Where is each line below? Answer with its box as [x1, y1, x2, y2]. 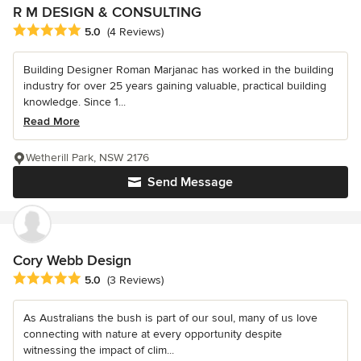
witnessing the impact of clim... [23, 343, 174, 358]
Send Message [147, 173, 233, 190]
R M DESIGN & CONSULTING [13, 2, 201, 21]
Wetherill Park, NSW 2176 [26, 150, 149, 164]
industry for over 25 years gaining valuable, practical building [23, 78, 326, 93]
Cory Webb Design [13, 251, 131, 269]
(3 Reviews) [107, 273, 164, 288]
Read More [23, 114, 80, 128]
